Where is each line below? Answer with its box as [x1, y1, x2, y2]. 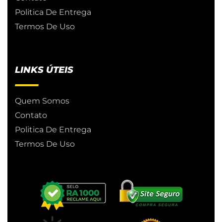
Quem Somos [15, 96, 69, 106]
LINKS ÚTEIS [15, 64, 73, 76]
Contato [15, 111, 47, 120]
